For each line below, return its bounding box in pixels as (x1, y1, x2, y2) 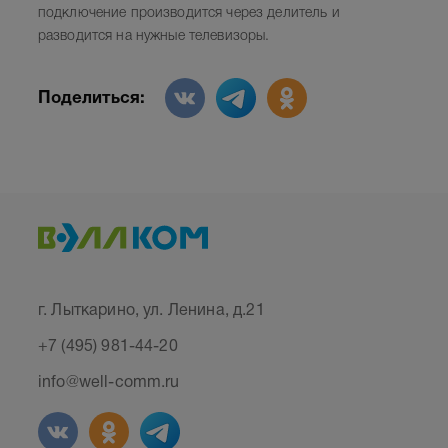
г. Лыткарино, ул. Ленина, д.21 (37, 304, 265, 318)
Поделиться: (37, 90, 145, 106)
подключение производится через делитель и (37, 7, 340, 20)
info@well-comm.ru (37, 376, 180, 390)
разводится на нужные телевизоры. (37, 30, 270, 43)
